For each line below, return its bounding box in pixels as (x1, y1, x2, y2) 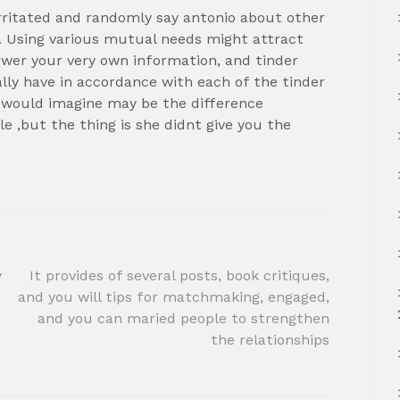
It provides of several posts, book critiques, (29, 266, 329, 284)
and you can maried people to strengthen (37, 309, 329, 327)
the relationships (211, 330, 329, 348)
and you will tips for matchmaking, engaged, (18, 287, 329, 305)
